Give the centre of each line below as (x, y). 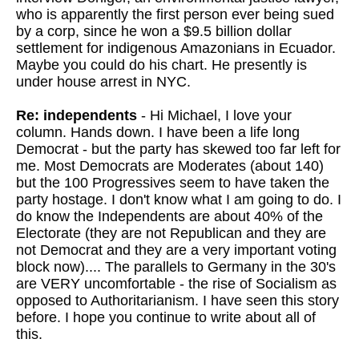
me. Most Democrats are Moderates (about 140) (170, 166)
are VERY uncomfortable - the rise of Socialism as (176, 284)
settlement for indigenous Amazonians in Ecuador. (176, 48)
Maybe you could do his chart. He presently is (161, 65)
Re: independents (77, 115)
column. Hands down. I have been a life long (158, 132)
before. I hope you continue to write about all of (166, 317)
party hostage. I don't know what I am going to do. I (179, 200)
